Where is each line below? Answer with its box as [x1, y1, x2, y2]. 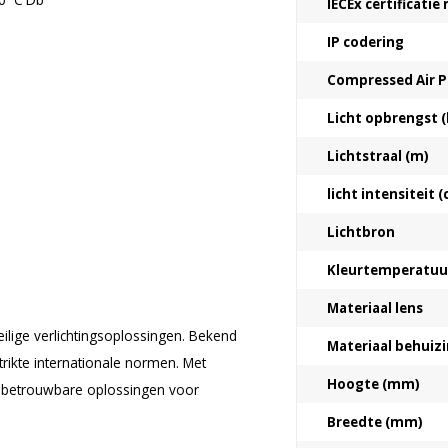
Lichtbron [327, 223, 395, 241]
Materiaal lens [327, 299, 423, 317]
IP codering [327, 33, 404, 51]
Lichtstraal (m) [327, 147, 429, 165]
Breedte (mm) [327, 413, 423, 431]
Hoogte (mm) [327, 375, 420, 393]
